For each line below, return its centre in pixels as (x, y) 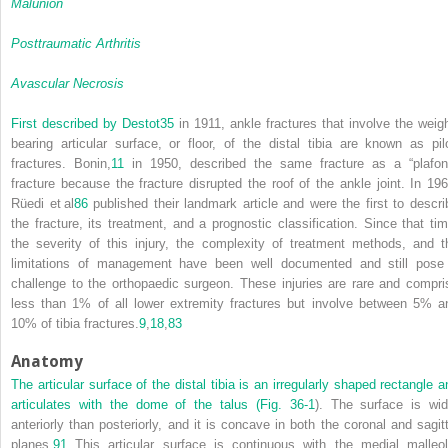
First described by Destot (85, 123)
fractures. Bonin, (61, 163)
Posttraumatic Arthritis (76, 43)
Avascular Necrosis (67, 83)
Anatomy (47, 361)
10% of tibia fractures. (75, 323)
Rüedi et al (42, 203)
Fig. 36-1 (287, 404)
